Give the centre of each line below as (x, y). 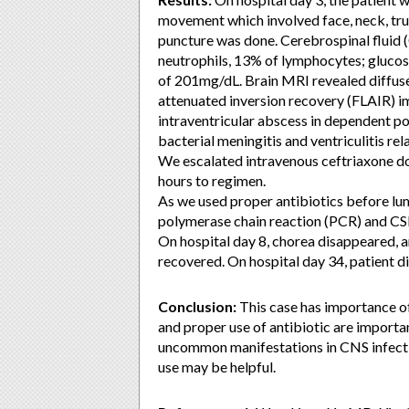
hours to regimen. (212, 180)
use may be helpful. (217, 367)
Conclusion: (197, 306)
